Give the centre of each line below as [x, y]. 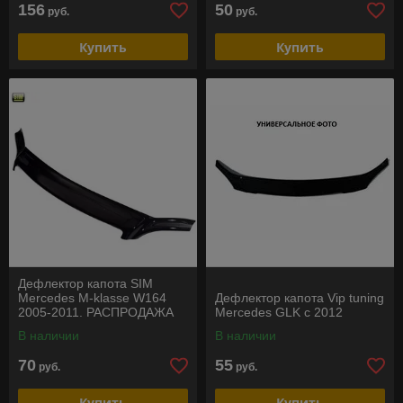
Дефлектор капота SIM [85, 283]
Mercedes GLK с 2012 [279, 312]
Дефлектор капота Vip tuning [300, 298]
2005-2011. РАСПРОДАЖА [96, 312]
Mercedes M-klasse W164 [92, 298]
